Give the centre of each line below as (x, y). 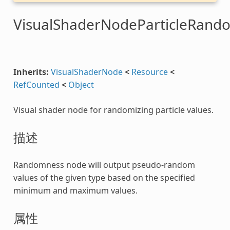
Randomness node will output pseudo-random (104, 165)
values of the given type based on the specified (104, 177)
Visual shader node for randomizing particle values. (113, 110)
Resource (149, 72)
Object (81, 84)
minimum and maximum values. (75, 190)
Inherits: (31, 72)
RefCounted (36, 84)
